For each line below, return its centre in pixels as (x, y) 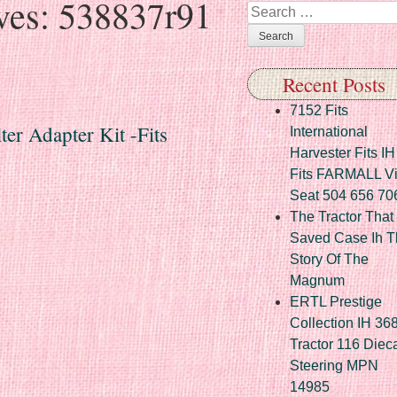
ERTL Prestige (336, 301)
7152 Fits (319, 110)
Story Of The (329, 259)
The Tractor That (342, 216)
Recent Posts (334, 84)
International (329, 131)
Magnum (317, 280)
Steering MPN (334, 365)
